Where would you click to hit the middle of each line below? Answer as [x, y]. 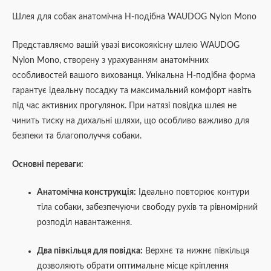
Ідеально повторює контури [193, 193]
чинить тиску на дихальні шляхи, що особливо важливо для [131, 121]
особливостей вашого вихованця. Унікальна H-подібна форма [134, 75]
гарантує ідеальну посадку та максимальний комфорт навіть [132, 90]
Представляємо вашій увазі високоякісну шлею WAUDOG [126, 45]
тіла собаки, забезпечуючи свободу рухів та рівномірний [148, 208]
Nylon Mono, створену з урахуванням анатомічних [110, 60]
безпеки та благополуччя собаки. [77, 136]
